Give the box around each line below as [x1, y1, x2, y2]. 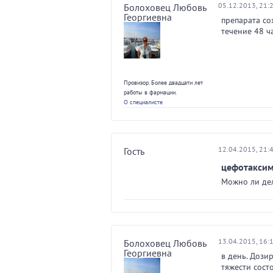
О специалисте [124, 98, 163, 106]
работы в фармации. [124, 88, 177, 96]
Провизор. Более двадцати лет [124, 79, 203, 87]
